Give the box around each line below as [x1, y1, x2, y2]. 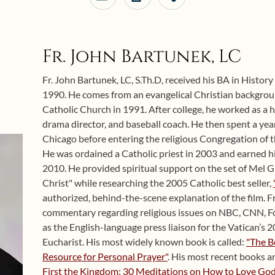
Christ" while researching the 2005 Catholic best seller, [42, 177, 273, 188]
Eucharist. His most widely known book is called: [42, 236, 246, 247]
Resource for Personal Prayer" [42, 250, 168, 262]
